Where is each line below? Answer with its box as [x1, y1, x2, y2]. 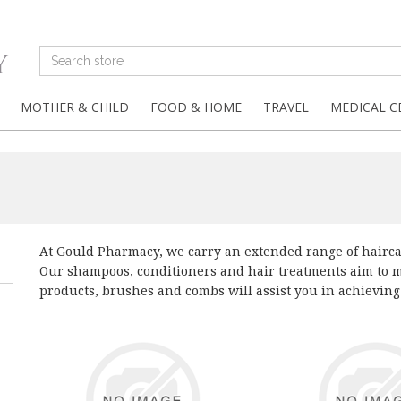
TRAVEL [263, 98, 309, 115]
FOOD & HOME [150, 98, 242, 115]
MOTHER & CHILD [21, 98, 129, 115]
